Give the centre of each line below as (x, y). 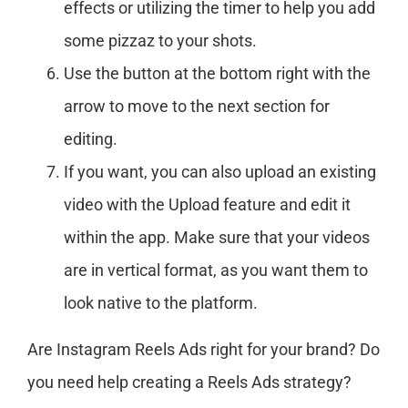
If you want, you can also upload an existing (220, 171)
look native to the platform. (161, 302)
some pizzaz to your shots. (160, 40)
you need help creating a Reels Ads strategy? (189, 382)
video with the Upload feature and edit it (207, 204)
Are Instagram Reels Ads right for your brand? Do (204, 349)
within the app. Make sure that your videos (217, 237)
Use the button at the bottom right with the (217, 73)
